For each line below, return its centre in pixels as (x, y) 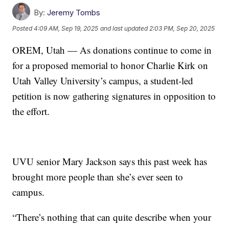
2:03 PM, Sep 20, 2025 (182, 29)
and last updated (124, 29)
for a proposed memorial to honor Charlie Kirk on (110, 65)
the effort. (31, 111)
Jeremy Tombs (74, 13)
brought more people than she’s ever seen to (98, 177)
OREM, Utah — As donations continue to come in (112, 50)
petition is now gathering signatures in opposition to (114, 96)
